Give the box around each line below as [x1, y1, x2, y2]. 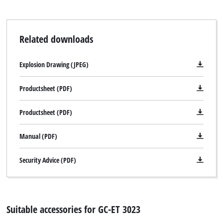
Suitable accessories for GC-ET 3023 [6, 202, 141, 217]
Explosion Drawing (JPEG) [19, 59, 89, 69]
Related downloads [19, 31, 93, 46]
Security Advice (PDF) [19, 155, 76, 165]
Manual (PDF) [19, 131, 57, 141]
